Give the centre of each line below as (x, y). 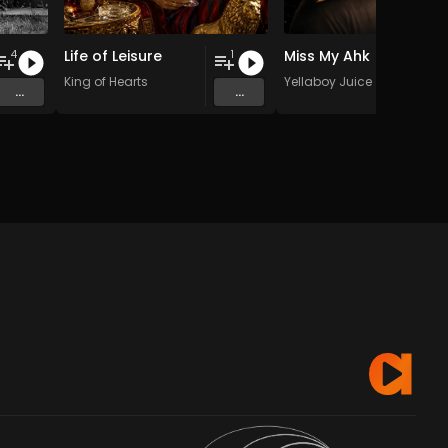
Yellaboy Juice (328, 81)
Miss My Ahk (327, 56)
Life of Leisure (113, 56)
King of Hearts (106, 81)
